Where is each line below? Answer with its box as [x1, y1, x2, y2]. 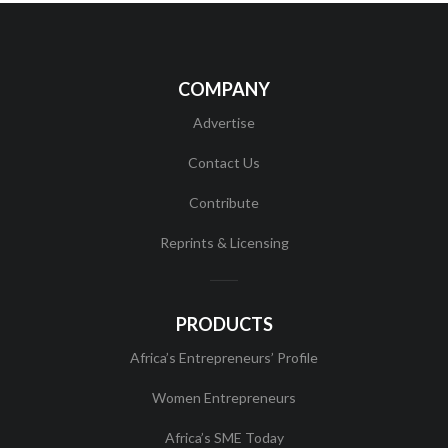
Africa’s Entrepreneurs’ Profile [130, 348, 318, 366]
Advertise [193, 114, 255, 132]
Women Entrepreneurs [152, 388, 296, 406]
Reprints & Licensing [159, 234, 289, 252]
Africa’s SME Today [164, 428, 284, 446]
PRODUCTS [175, 312, 273, 335]
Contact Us [188, 154, 260, 172]
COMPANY [178, 78, 270, 101]
